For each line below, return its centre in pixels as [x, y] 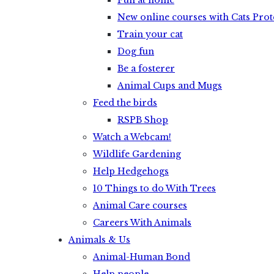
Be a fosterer [146, 68]
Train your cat [150, 34]
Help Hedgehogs [131, 171]
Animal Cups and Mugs [170, 86]
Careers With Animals [142, 223]
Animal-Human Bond [142, 257]
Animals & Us [99, 240]
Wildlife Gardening [137, 154]
